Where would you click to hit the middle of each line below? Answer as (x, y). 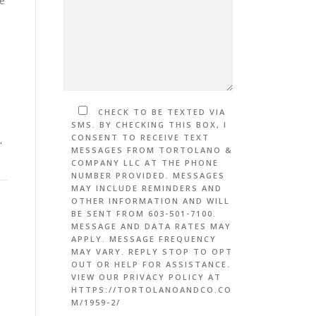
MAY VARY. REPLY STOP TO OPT (152, 251)
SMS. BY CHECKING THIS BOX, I (149, 124)
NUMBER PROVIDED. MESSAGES (148, 175)
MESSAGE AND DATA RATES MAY (151, 226)
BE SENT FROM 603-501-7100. (144, 213)
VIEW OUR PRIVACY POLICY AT (146, 277)
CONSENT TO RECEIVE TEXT (140, 137)
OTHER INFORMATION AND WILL (151, 201)
